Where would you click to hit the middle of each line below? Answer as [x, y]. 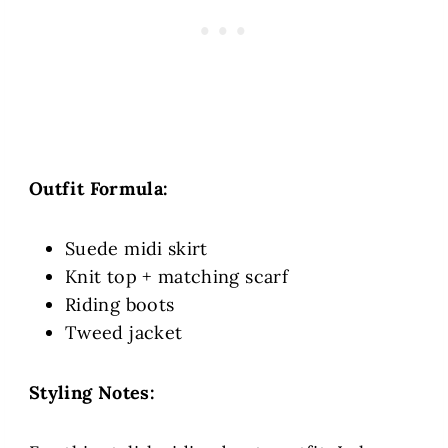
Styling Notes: [92, 393]
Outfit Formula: [99, 189]
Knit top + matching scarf [176, 277]
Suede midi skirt [136, 249]
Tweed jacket [124, 333]
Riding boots [120, 305]
